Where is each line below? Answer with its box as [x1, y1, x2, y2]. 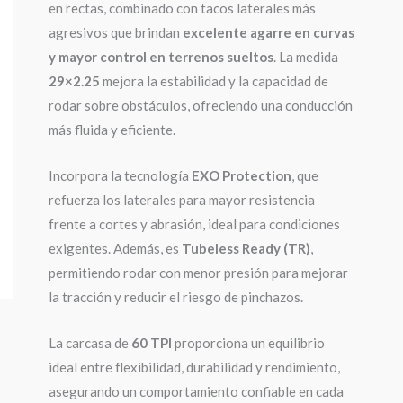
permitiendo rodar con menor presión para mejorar [48, 264, 348, 281]
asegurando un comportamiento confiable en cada [48, 383, 344, 399]
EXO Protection [191, 167, 291, 184]
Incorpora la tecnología [48, 167, 192, 184]
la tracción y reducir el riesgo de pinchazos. [48, 289, 303, 305]
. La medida [273, 49, 338, 65]
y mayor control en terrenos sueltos [48, 49, 273, 65]
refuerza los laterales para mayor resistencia [48, 192, 315, 208]
